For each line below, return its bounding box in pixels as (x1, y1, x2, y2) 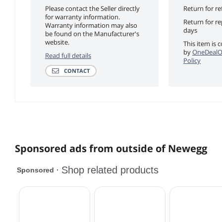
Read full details (45, 51, 91, 60)
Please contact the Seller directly (45, 3, 140, 13)
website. (45, 37, 69, 47)
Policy (183, 55, 201, 65)
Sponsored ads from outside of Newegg (15, 141, 207, 155)
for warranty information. (45, 12, 120, 21)
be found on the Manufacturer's (45, 29, 139, 38)
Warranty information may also (45, 20, 137, 30)
